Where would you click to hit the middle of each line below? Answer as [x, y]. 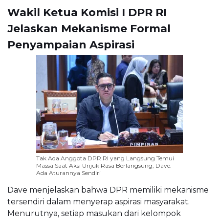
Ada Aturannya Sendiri [68, 173]
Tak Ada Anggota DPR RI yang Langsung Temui [105, 158]
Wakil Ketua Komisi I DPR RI [87, 12]
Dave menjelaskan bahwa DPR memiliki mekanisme [108, 190]
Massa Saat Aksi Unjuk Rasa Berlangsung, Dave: [104, 165]
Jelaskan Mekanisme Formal [89, 28]
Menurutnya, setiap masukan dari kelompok [94, 213]
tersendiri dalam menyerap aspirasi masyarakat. [99, 201]
